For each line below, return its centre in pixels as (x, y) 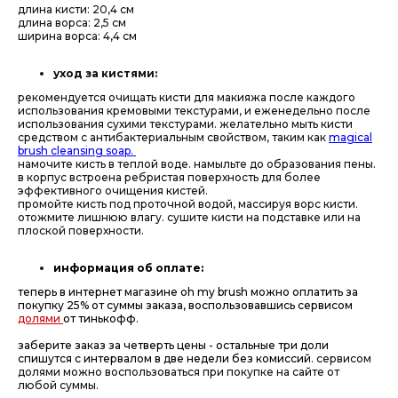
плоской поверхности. (81, 231)
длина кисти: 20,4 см (76, 10)
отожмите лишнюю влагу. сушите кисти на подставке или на (189, 218)
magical (350, 138)
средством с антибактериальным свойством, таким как (173, 138)
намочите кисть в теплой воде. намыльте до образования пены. (197, 164)
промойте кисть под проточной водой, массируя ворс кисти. (188, 204)
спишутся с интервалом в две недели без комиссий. (167, 359)
